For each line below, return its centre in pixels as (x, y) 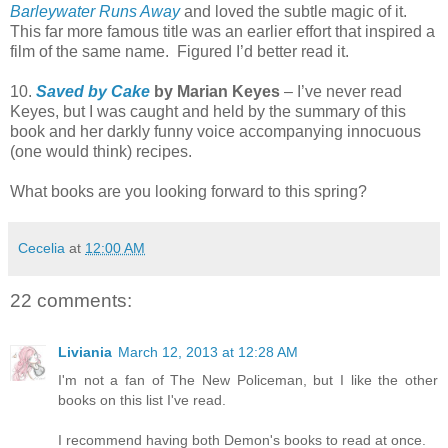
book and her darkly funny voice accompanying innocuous (215, 131)
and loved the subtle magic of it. (293, 11)
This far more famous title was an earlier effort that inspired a (222, 31)
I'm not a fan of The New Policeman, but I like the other (248, 380)
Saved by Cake (93, 91)
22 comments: (71, 300)
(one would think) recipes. (101, 151)
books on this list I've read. (142, 400)
